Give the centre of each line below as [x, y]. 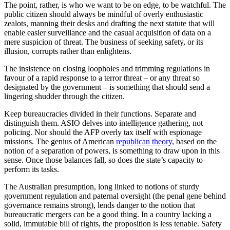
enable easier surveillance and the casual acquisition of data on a [108, 32]
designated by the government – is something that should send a [107, 87]
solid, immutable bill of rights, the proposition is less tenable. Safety [113, 223]
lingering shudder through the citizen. [65, 96]
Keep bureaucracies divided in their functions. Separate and [100, 113]
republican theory [144, 141]
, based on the [194, 141]
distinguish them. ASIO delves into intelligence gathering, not [103, 123]
